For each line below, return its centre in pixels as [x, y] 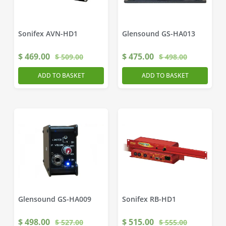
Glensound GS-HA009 [55, 199]
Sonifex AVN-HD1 [48, 34]
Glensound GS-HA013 [159, 34]
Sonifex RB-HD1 [149, 199]
